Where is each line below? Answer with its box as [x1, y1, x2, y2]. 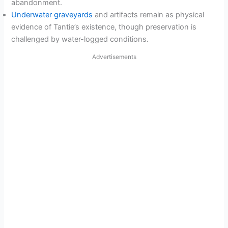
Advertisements [92, 53, 136, 61]
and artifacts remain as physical [93, 10, 205, 20]
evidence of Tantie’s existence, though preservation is [11, 22, 197, 32]
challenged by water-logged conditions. [11, 35, 149, 44]
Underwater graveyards [11, 10, 93, 20]
